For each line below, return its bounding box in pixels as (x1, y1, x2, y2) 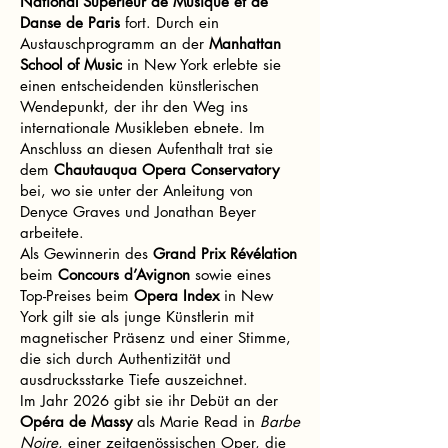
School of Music (20, 55, 122, 74)
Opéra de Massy (20, 412, 132, 431)
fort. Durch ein (120, 13, 219, 32)
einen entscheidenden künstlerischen (20, 76, 259, 95)
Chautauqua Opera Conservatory (54, 160, 279, 179)
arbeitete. (20, 223, 84, 242)
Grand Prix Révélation (153, 244, 297, 263)
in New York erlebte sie (122, 55, 281, 74)
